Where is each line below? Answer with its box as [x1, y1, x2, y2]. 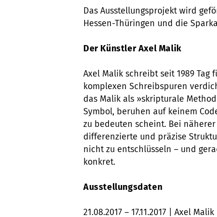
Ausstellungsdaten [83, 182, 163, 192]
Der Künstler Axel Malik [83, 43, 182, 54]
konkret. [83, 156, 118, 167]
